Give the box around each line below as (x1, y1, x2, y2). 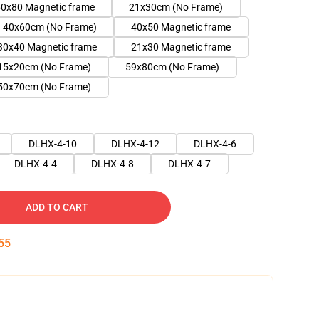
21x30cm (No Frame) (129, 1, 223, 13)
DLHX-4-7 (168, 158, 211, 169)
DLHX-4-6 (194, 138, 236, 150)
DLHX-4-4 (14, 158, 57, 169)
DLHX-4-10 (28, 138, 77, 150)
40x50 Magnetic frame (131, 21, 231, 33)
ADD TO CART (26, 202, 88, 213)
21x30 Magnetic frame (131, 41, 231, 53)
